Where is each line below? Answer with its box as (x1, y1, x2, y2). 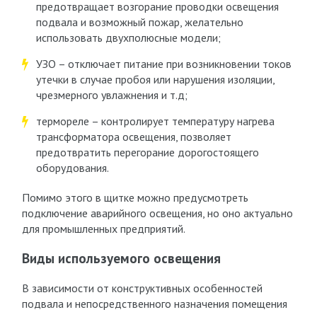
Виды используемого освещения (21, 250, 221, 267)
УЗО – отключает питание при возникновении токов (35, 57, 292, 71)
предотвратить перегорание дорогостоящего (35, 145, 259, 159)
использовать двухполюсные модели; (35, 30, 221, 45)
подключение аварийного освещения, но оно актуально (21, 206, 293, 220)
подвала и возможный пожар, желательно (35, 15, 243, 29)
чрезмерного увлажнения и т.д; (35, 88, 188, 102)
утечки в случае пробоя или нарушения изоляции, (35, 72, 275, 86)
